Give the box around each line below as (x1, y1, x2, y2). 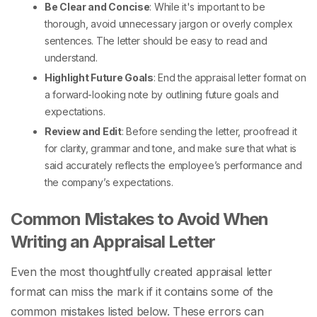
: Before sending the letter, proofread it (121, 125, 297, 138)
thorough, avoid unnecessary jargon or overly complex (45, 18, 293, 30)
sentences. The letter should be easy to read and (45, 35, 267, 47)
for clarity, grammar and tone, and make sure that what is (45, 142, 297, 155)
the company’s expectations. (45, 176, 173, 189)
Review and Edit (45, 125, 122, 138)
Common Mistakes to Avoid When (11, 209, 269, 230)
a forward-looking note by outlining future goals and (45, 88, 279, 101)
